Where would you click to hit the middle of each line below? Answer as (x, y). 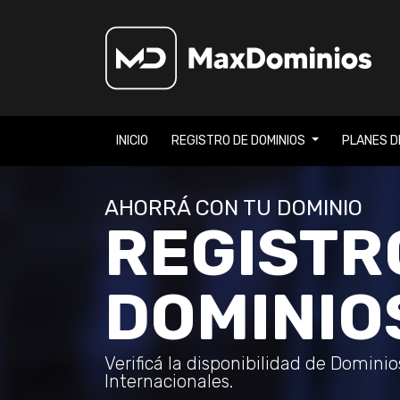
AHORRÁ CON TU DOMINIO (233, 208)
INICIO (132, 141)
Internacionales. (169, 381)
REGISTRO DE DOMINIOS (240, 141)
